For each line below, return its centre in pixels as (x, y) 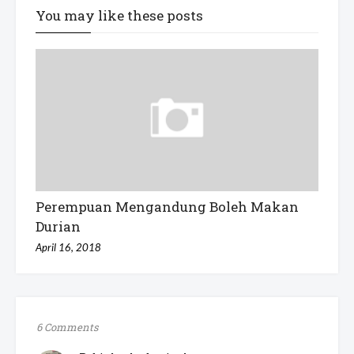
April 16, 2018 (68, 248)
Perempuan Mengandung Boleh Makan (167, 207)
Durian (58, 227)
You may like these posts (119, 16)
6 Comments (67, 328)
